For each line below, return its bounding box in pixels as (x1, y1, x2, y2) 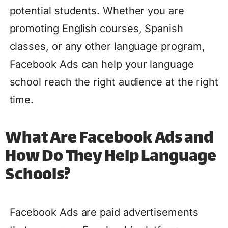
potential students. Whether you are (9, 5, 184, 17)
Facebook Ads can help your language (9, 58, 194, 71)
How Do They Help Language (5, 142, 217, 172)
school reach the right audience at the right (9, 76, 219, 89)
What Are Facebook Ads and (5, 124, 213, 153)
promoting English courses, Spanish (9, 22, 183, 35)
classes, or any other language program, (9, 40, 205, 53)
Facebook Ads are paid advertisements (9, 206, 198, 218)
